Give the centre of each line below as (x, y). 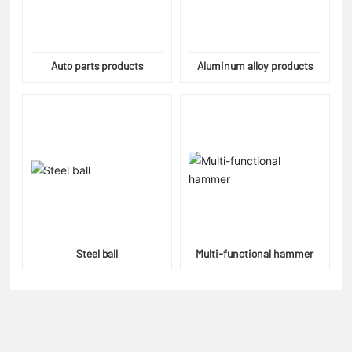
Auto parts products (97, 66)
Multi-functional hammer (255, 253)
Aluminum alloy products (255, 66)
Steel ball (97, 253)
